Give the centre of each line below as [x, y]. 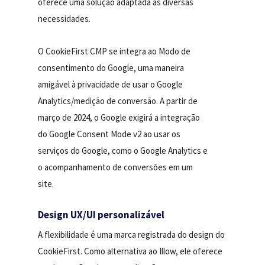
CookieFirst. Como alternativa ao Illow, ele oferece [130, 251]
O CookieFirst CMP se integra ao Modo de [114, 51]
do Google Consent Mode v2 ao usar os [109, 134]
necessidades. [64, 18]
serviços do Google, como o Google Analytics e [123, 150]
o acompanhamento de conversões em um [116, 167]
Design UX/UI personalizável [101, 214]
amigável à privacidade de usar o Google [111, 84]
